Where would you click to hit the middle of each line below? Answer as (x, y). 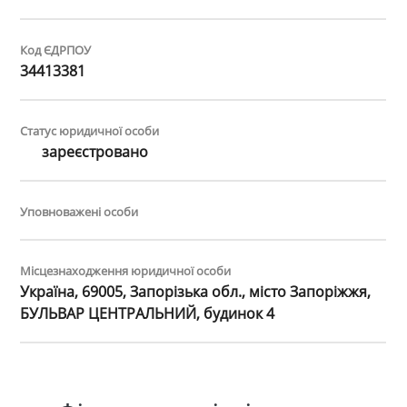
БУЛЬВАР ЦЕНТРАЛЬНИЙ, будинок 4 (148, 314)
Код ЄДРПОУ (56, 50)
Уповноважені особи (79, 212)
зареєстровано (94, 152)
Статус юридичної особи (90, 131)
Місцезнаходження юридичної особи (126, 271)
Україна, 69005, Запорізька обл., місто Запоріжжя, (196, 292)
